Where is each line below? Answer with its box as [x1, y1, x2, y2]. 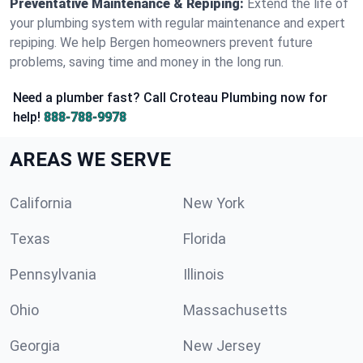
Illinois [183, 266, 224, 283]
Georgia [10, 337, 60, 354]
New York [183, 194, 245, 211]
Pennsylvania [10, 266, 96, 283]
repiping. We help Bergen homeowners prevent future [10, 35, 313, 50]
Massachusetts [183, 301, 288, 318]
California [10, 194, 72, 211]
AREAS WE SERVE [10, 148, 171, 171]
